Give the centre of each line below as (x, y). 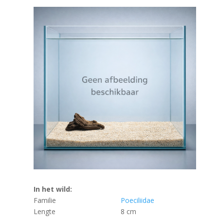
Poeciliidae (137, 200)
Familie (45, 200)
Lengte (44, 212)
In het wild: (53, 189)
